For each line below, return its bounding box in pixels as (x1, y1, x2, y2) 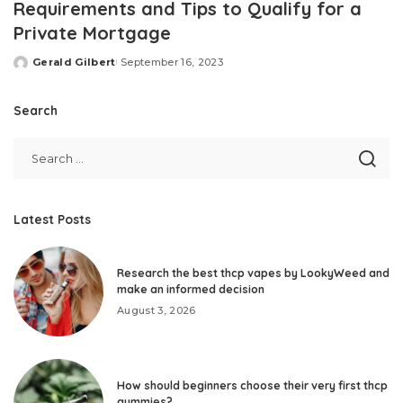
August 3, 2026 (117, 303, 196, 317)
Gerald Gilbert (32, 56, 116, 69)
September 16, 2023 (120, 56, 224, 69)
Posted (13, 62, 56, 76)
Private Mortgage (13, 22, 171, 45)
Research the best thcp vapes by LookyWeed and (117, 265, 390, 280)
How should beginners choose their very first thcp (117, 378, 388, 392)
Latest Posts (13, 211, 91, 228)
